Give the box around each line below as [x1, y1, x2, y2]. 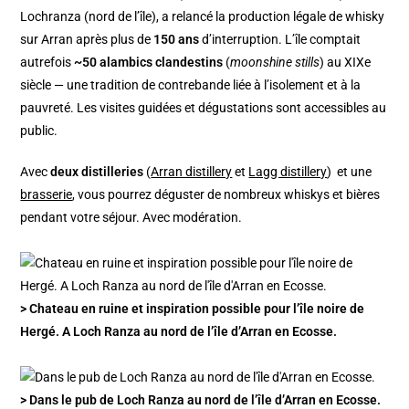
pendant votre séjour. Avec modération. [20, 210, 243, 225]
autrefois [20, 55, 75, 70]
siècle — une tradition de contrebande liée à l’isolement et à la [20, 78, 362, 93]
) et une [327, 164, 372, 180]
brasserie [20, 187, 73, 203]
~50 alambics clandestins [74, 55, 224, 70]
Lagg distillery [248, 164, 328, 180]
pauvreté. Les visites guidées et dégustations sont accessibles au [20, 100, 387, 116]
